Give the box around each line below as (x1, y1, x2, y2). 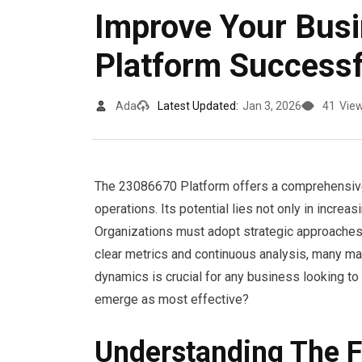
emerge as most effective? (95, 291, 249, 307)
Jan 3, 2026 (242, 99, 301, 112)
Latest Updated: (158, 99, 238, 112)
